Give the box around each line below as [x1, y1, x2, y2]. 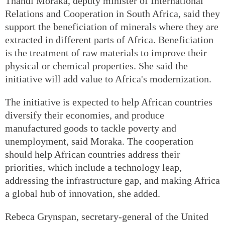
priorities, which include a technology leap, [5, 162, 182, 173]
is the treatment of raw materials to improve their [5, 47, 207, 59]
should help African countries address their [5, 149, 180, 160]
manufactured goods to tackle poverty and [5, 123, 176, 134]
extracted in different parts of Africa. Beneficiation [5, 34, 213, 46]
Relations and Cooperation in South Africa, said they [5, 8, 220, 20]
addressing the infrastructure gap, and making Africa [5, 175, 220, 186]
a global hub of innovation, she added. [5, 188, 160, 199]
